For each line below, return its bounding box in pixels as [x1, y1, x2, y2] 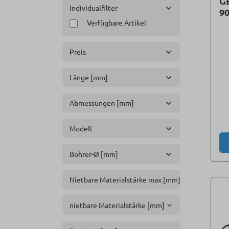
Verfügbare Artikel [87, 18, 146, 27]
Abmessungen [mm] [70, 98, 134, 107]
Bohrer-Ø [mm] [70, 149, 118, 158]
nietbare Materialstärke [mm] [70, 200, 165, 210]
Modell [70, 124, 92, 133]
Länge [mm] [70, 73, 108, 82]
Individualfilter [70, 3, 118, 12]
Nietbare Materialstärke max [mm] [70, 175, 180, 184]
